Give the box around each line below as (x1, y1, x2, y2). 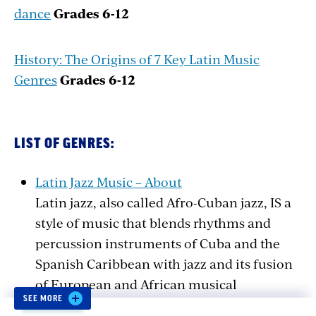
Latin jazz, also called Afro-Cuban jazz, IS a (35, 193, 291, 211)
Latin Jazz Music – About (35, 172, 182, 190)
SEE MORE (23, 293, 63, 303)
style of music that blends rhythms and (35, 213, 271, 231)
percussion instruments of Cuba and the (35, 233, 280, 252)
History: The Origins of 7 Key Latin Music (14, 49, 260, 68)
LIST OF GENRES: (14, 136, 114, 151)
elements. (35, 295, 98, 313)
